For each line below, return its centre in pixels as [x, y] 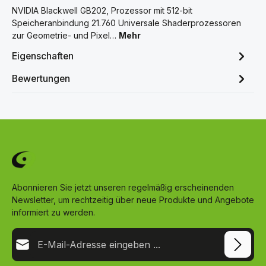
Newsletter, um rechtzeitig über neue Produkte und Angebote [133, 200]
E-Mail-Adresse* [43, 234]
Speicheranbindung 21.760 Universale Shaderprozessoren [126, 23]
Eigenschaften [43, 56]
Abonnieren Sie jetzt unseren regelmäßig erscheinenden [123, 188]
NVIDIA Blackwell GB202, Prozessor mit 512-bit [102, 11]
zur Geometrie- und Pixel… [65, 36]
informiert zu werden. [53, 213]
